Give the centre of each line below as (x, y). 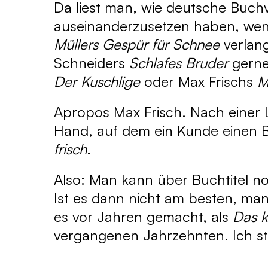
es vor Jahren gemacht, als (143, 217)
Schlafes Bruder (179, 63)
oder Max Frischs (199, 81)
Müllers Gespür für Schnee (137, 44)
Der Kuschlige (97, 81)
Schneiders (92, 63)
